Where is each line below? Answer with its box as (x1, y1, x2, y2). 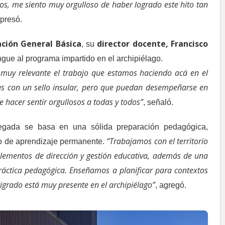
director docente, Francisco (97, 38, 208, 50)
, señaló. (143, 98, 173, 107)
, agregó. (155, 181, 186, 190)
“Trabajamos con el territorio (104, 136, 208, 147)
